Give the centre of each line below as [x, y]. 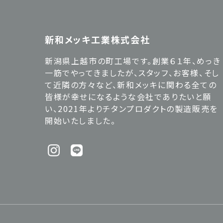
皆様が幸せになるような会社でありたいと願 [128, 97]
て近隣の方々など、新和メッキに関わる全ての [131, 85]
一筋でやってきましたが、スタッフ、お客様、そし [132, 73]
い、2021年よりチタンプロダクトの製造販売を [131, 109]
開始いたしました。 [80, 121]
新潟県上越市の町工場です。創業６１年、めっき [133, 61]
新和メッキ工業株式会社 [98, 40]
